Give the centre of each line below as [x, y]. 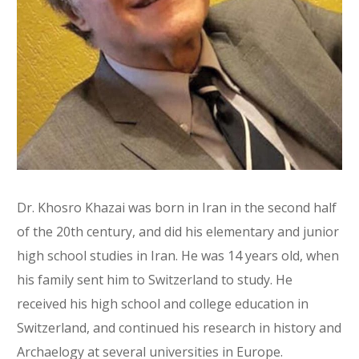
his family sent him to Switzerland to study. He [155, 279]
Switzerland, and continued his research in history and [179, 327]
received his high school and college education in [163, 303]
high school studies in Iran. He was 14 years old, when [178, 255]
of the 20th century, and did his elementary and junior [178, 231]
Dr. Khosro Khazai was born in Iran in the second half [177, 207]
